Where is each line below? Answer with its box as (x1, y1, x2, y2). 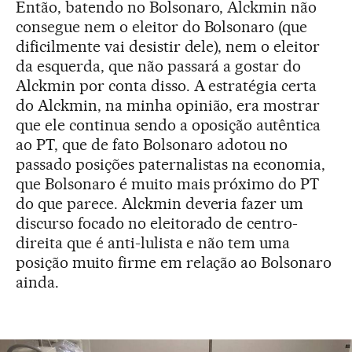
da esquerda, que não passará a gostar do (16, 56, 302, 75)
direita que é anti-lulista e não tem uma (16, 233, 291, 252)
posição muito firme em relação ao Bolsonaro (16, 252, 332, 272)
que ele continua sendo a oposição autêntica (16, 115, 321, 134)
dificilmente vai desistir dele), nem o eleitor (16, 36, 321, 56)
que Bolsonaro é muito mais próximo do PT (16, 174, 320, 193)
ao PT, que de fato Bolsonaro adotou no (16, 134, 288, 154)
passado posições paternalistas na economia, (16, 154, 326, 174)
